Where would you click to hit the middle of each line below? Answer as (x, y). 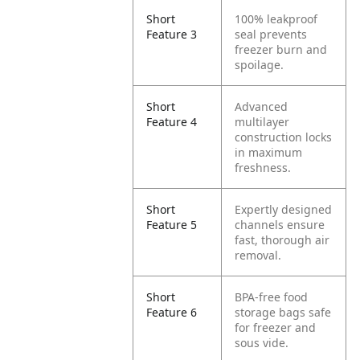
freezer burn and (281, 49)
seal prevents (271, 34)
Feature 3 (172, 34)
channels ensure (280, 225)
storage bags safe (283, 312)
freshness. (263, 168)
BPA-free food (272, 297)
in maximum (269, 152)
